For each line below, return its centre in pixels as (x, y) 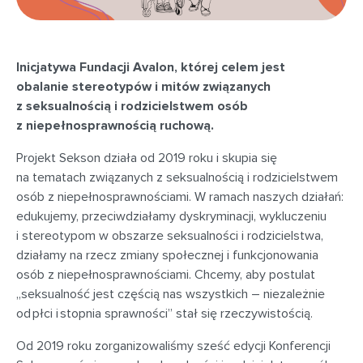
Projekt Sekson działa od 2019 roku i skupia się (147, 158)
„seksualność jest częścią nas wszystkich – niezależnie (171, 294)
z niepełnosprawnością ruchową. (115, 125)
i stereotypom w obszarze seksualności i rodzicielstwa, (170, 235)
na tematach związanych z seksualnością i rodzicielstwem (177, 177)
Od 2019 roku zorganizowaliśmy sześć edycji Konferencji (173, 346)
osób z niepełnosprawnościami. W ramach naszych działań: (180, 196)
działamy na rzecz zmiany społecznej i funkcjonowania (167, 255)
